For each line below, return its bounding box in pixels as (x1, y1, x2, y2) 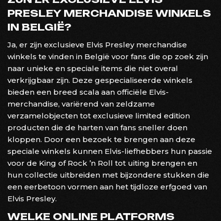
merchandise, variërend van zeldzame (7, 99, 155, 109)
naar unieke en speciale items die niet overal (7, 63, 178, 73)
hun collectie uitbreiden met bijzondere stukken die (7, 170, 209, 180)
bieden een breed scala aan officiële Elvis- (7, 87, 169, 97)
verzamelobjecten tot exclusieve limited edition (7, 110, 190, 120)
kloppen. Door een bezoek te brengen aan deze (7, 134, 195, 144)
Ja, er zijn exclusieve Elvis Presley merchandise (7, 39, 187, 49)
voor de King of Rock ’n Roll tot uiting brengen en (7, 158, 197, 168)
